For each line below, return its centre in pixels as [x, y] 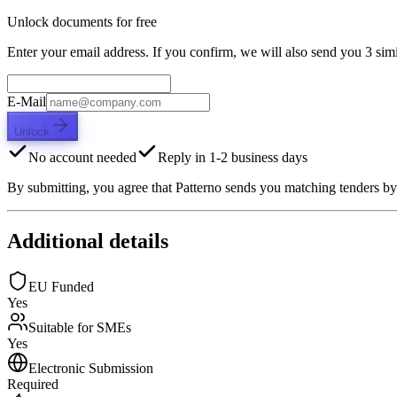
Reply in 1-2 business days [233, 157]
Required [33, 385]
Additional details [88, 241]
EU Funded [61, 287]
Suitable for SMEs [80, 328]
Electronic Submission [91, 369]
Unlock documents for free [82, 21]
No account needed [82, 157]
